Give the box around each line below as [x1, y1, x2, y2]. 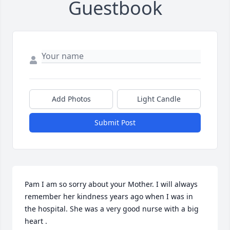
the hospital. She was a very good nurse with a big [25, 203, 199, 214]
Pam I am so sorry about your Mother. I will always [25, 179, 198, 189]
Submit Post [94, 117, 136, 127]
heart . [25, 216, 47, 226]
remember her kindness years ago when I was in [25, 191, 193, 201]
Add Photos [51, 93, 91, 104]
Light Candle [137, 93, 181, 104]
